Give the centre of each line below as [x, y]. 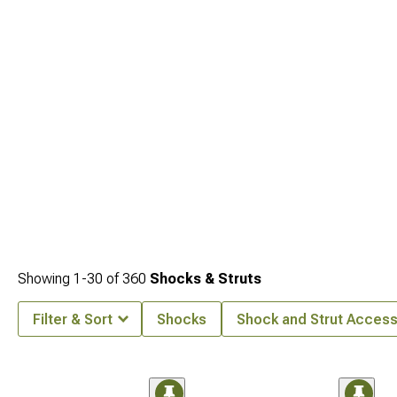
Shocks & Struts [206, 279]
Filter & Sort [73, 319]
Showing [46, 279]
